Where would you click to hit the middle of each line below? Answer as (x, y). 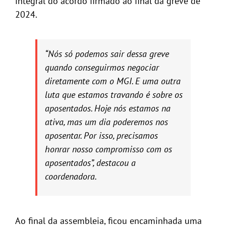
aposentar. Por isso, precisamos (101, 136)
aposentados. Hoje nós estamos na (107, 108)
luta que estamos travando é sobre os (114, 95)
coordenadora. (71, 177)
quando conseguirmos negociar (102, 68)
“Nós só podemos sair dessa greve (107, 54)
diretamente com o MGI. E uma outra (112, 81)
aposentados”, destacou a (90, 163)
